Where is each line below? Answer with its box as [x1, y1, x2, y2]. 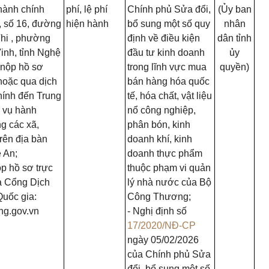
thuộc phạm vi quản [127, 163, 211, 174]
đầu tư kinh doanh [127, 47, 205, 58]
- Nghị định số [127, 206, 187, 217]
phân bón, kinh [127, 119, 190, 130]
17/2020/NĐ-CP [127, 220, 196, 231]
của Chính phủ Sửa [127, 249, 211, 260]
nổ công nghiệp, [127, 105, 196, 116]
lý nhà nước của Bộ [127, 177, 211, 188]
